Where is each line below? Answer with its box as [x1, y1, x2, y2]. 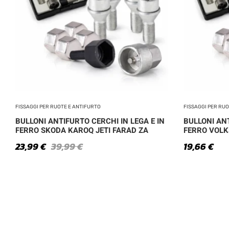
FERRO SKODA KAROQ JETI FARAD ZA [15, 124, 148, 136]
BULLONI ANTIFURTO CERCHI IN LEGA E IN [15, 115, 165, 127]
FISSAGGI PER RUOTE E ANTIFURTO [15, 103, 101, 110]
